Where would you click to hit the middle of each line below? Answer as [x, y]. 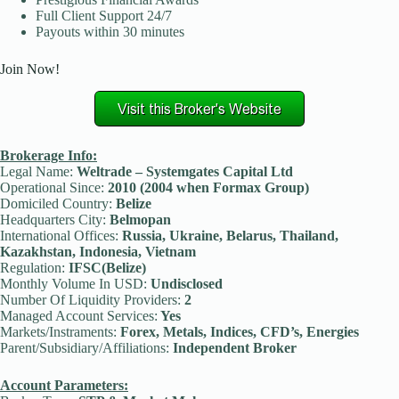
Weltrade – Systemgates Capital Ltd [183, 172]
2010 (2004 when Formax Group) [207, 188]
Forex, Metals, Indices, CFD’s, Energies [238, 332]
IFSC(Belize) [106, 268]
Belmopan [138, 220]
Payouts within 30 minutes [110, 32]
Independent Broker [233, 348]
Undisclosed [185, 284]
